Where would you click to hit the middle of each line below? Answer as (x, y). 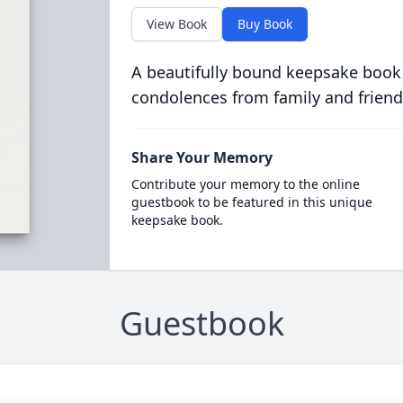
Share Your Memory (201, 157)
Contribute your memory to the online (245, 184)
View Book (176, 24)
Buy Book (264, 24)
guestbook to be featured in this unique (251, 202)
